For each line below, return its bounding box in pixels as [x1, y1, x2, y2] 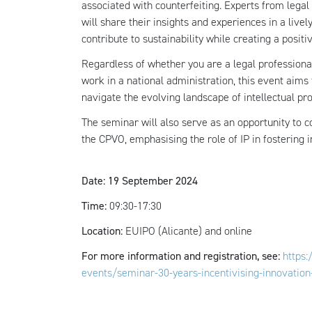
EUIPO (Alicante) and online [125, 224, 252, 238]
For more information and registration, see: [81, 249, 283, 263]
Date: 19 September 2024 [81, 173, 198, 188]
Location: [81, 224, 125, 238]
